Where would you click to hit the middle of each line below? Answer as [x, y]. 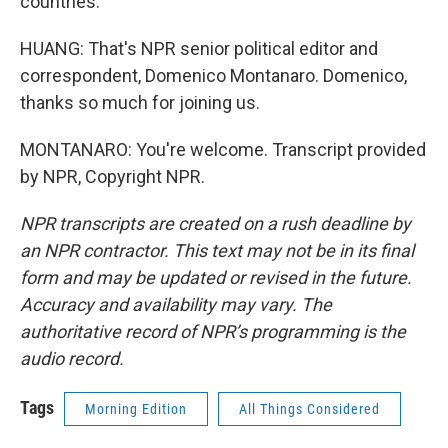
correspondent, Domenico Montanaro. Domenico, [213, 75]
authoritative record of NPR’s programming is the [213, 331]
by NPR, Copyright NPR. [112, 176]
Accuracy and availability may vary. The [176, 304]
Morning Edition [136, 409]
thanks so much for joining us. [140, 102]
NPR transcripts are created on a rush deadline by [215, 223]
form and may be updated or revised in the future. [216, 277]
